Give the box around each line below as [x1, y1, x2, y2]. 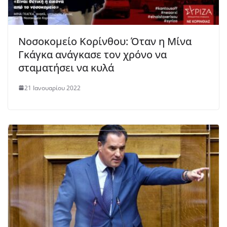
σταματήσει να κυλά [18, 60, 117, 74]
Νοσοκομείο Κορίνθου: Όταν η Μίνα [18, 34, 192, 48]
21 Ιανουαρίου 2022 [24, 83, 81, 92]
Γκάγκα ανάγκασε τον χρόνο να [18, 47, 167, 61]
